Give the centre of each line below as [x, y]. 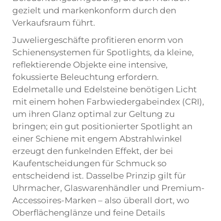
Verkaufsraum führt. [54, 23]
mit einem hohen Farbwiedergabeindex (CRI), [108, 102]
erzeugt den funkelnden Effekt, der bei [93, 151]
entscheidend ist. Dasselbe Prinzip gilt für [99, 176]
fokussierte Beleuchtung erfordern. [86, 77]
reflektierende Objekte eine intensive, [90, 65]
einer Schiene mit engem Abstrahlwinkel [97, 139]
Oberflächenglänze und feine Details [89, 213]
